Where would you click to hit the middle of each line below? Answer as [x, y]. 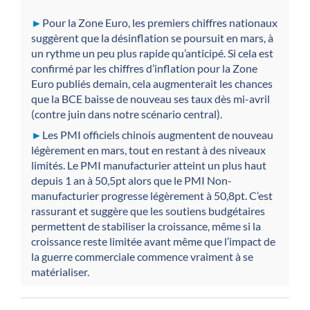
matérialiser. [60, 272]
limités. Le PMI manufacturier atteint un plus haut [149, 165]
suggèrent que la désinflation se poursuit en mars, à [152, 37]
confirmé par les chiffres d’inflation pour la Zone [144, 68]
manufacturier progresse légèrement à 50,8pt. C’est [152, 196]
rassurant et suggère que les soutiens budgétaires [148, 211]
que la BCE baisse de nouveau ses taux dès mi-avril [151, 98]
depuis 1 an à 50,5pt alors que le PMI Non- [131, 181]
